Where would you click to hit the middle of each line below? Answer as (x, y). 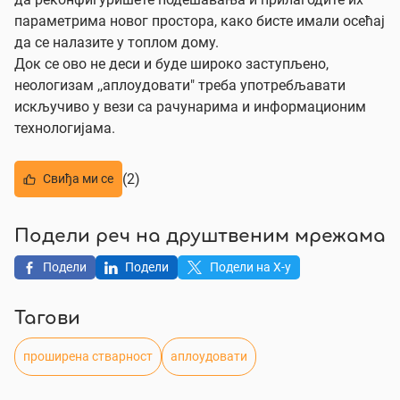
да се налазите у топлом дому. (117, 42)
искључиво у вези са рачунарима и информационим (190, 107)
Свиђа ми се (78, 179)
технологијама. (65, 128)
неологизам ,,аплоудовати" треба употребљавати (180, 85)
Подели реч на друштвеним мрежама (200, 237)
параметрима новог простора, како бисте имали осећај (200, 21)
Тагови (47, 319)
